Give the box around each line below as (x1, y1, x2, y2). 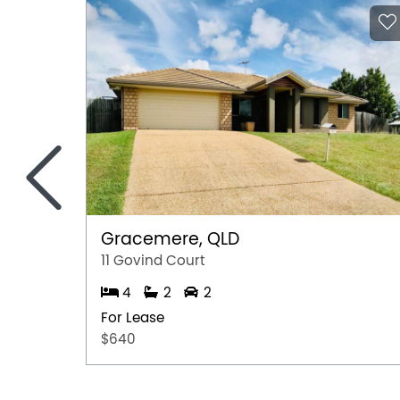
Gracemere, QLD (101, 229, 239, 248)
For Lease (101, 310, 164, 325)
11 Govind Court (101, 253, 205, 268)
